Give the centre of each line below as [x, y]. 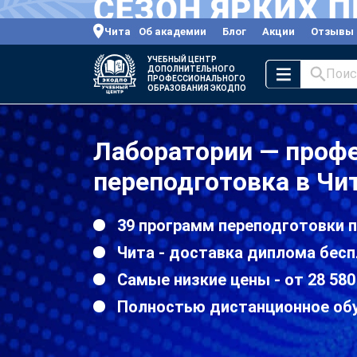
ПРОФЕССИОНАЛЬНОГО [196, 78]
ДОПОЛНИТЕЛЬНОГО [191, 69]
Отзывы [332, 31]
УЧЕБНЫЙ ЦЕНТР [182, 59]
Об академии [173, 31]
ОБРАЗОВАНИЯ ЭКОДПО [197, 88]
